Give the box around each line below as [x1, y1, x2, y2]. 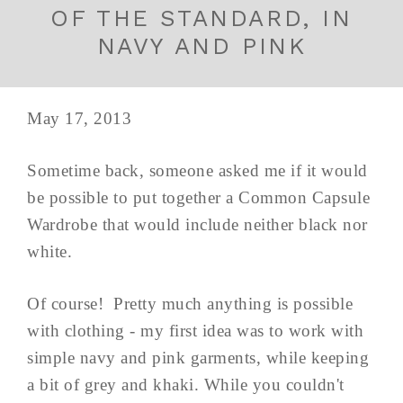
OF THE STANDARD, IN [50, 4, 353, 32]
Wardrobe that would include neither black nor [27, 215, 368, 235]
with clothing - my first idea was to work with [27, 321, 363, 341]
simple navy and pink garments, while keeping [27, 348, 369, 368]
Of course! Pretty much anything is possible [27, 294, 353, 314]
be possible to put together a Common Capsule [27, 188, 370, 208]
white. [27, 242, 72, 262]
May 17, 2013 [27, 109, 131, 129]
